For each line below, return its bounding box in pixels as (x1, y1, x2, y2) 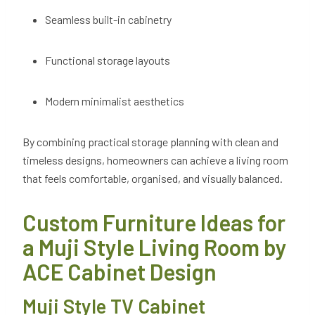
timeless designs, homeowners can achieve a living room (22, 153, 288, 167)
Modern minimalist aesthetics (45, 94, 188, 108)
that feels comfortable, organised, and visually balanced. (22, 172, 285, 186)
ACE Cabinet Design (22, 258, 221, 285)
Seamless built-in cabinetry (45, 13, 176, 27)
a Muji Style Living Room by (22, 233, 287, 261)
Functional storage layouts (45, 53, 174, 67)
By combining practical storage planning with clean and (22, 135, 278, 149)
